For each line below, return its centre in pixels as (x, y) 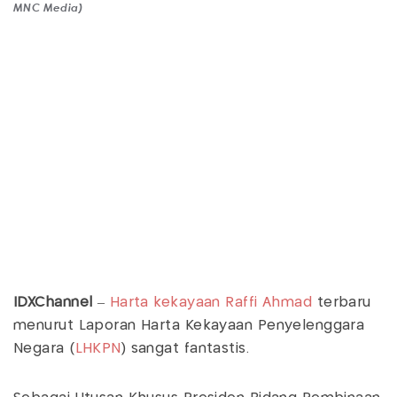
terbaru (342, 303)
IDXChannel (53, 303)
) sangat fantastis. (187, 349)
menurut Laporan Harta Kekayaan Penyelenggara (189, 326)
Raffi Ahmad (269, 303)
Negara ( (44, 349)
